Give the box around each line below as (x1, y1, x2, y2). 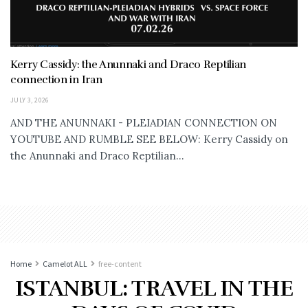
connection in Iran (10, 72, 102, 87)
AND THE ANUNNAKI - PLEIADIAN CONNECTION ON (10, 115, 277, 129)
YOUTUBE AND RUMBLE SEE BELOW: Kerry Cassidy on (10, 132, 288, 146)
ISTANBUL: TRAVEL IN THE (14, 274, 294, 302)
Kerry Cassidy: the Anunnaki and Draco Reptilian (10, 57, 246, 71)
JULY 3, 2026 (10, 95, 49, 104)
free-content (98, 258, 142, 269)
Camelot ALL (43, 258, 87, 269)
